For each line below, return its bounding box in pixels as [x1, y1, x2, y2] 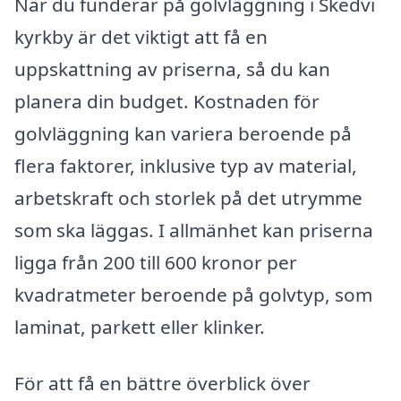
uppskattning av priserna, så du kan [14, 55, 330, 81]
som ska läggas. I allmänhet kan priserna [14, 217, 373, 243]
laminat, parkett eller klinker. [14, 313, 265, 339]
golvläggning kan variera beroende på [14, 120, 352, 146]
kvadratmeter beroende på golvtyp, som [14, 281, 372, 307]
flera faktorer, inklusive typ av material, [14, 152, 357, 178]
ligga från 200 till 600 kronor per [14, 249, 297, 275]
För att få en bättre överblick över [14, 371, 311, 397]
